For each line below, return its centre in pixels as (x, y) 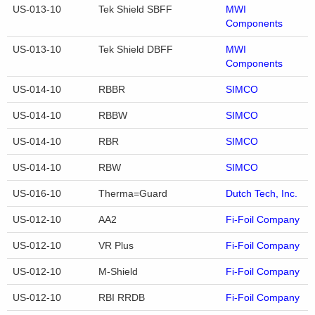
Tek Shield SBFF (135, 9)
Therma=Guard (133, 194)
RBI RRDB (122, 298)
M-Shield (118, 272)
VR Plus (116, 246)
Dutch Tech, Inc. (262, 194)
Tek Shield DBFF (136, 50)
